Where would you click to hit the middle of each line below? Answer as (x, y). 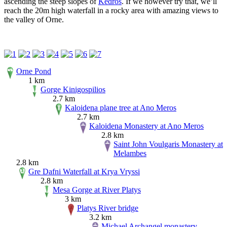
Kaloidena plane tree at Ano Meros (121, 107)
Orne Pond (34, 71)
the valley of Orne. (34, 19)
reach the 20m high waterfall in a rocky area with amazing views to (111, 10)
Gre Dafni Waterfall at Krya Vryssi (84, 171)
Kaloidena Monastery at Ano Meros (146, 126)
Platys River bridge (108, 208)
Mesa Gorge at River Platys (97, 190)
